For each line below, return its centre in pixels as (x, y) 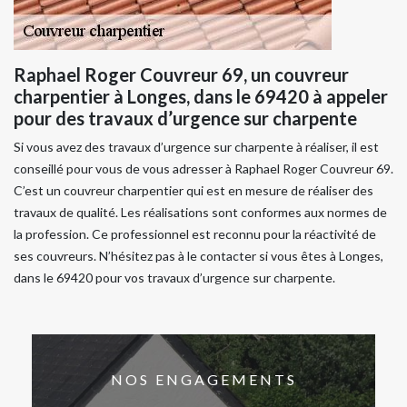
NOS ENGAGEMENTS (203, 380)
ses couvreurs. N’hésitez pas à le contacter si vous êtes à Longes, (199, 255)
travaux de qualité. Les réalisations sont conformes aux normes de (200, 212)
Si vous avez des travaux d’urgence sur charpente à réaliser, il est (196, 146)
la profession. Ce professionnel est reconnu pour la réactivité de (195, 233)
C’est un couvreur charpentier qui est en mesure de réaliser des (194, 190)
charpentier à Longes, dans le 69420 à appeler (201, 96)
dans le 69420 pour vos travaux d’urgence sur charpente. (174, 277)
